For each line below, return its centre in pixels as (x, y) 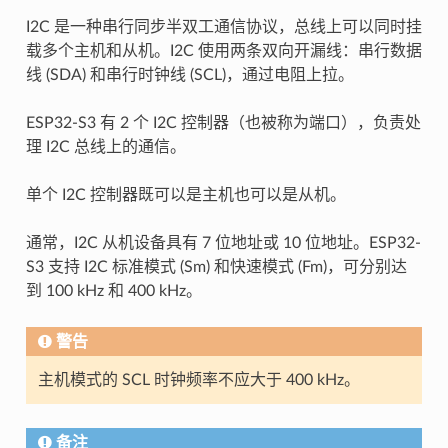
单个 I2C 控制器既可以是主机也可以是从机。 (185, 194)
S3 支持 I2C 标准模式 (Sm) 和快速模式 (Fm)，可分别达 (216, 266)
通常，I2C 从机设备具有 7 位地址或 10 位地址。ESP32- (223, 242)
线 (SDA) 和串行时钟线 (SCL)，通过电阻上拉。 (189, 74)
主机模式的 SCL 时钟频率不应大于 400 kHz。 (198, 379)
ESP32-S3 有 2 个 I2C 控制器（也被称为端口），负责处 (223, 122)
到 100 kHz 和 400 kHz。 (113, 290)
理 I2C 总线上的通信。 (105, 146)
